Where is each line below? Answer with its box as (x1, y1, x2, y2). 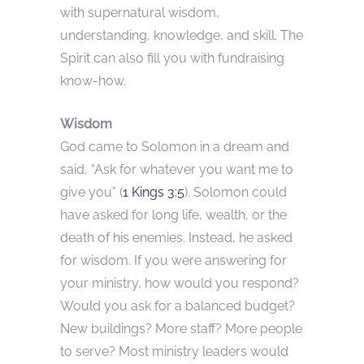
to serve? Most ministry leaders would (60, 344, 288, 360)
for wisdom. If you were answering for (60, 253, 287, 269)
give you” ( (60, 184, 123, 201)
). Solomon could (184, 184, 287, 201)
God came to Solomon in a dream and (60, 139, 289, 155)
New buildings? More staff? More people (60, 321, 302, 337)
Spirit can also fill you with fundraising (60, 50, 284, 67)
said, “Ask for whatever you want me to (60, 162, 293, 178)
